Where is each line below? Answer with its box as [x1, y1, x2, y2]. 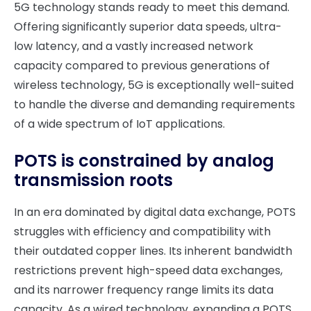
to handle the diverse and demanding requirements [14, 96, 295, 112]
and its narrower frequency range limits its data [14, 282, 274, 298]
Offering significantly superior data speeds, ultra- [14, 19, 282, 35]
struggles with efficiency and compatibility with [14, 224, 271, 239]
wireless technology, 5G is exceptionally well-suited [14, 77, 294, 93]
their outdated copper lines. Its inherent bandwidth [14, 243, 292, 259]
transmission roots [14, 169, 173, 192]
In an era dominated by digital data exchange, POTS [14, 204, 296, 220]
